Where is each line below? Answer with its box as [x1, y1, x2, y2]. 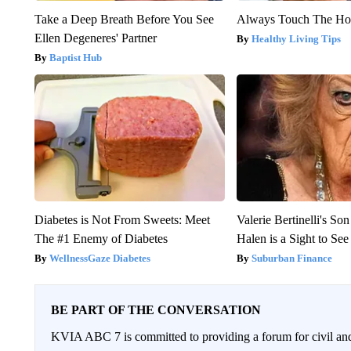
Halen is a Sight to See [237, 231, 349, 245]
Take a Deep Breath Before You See [34, 12, 214, 26]
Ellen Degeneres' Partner [34, 31, 157, 45]
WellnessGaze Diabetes [49, 251, 150, 264]
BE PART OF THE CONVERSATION [50, 302, 261, 317]
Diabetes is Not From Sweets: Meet [34, 212, 210, 226]
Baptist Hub [49, 51, 102, 63]
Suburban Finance [251, 251, 333, 264]
